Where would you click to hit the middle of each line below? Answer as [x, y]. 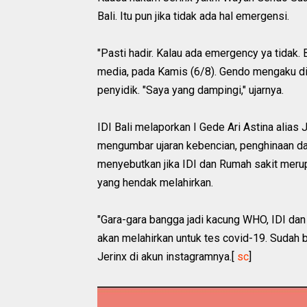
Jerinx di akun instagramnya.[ [167, 257]
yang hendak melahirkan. [155, 183]
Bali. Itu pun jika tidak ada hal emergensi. [193, 16]
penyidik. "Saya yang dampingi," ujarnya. [191, 90]
